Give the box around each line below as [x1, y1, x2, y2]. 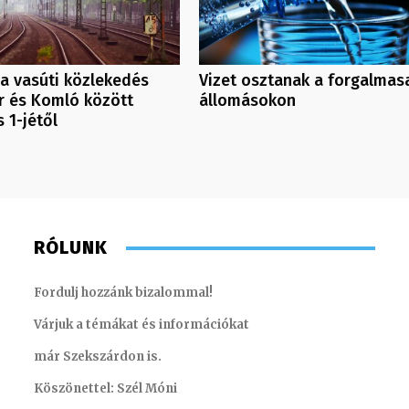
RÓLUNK [34, 236, 109, 259]
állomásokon [198, 90, 296, 111]
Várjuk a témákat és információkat [34, 317, 250, 333]
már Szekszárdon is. [34, 349, 163, 365]
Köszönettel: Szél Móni [34, 381, 178, 397]
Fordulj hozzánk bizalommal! [34, 285, 214, 301]
